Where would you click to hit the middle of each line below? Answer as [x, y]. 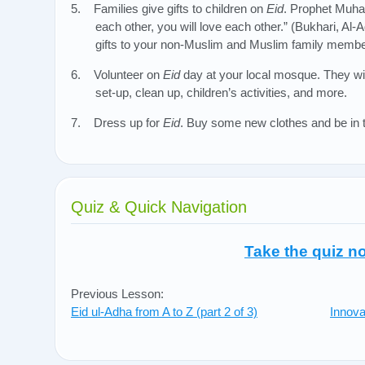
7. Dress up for [117, 123]
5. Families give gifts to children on [169, 9]
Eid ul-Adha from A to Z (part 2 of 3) [164, 312]
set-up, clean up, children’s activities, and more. [222, 93]
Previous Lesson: [117, 294]
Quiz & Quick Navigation [159, 207]
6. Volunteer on [117, 75]
